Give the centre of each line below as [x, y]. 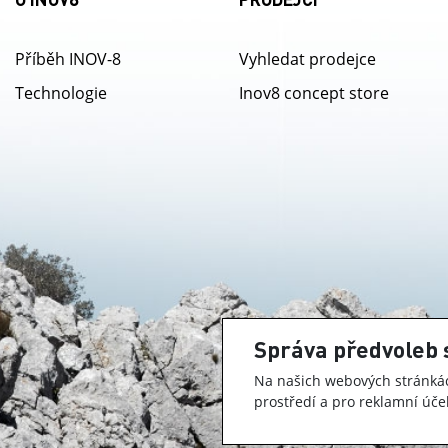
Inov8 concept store [314, 93]
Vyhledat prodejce [307, 59]
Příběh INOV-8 [68, 59]
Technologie [61, 93]
